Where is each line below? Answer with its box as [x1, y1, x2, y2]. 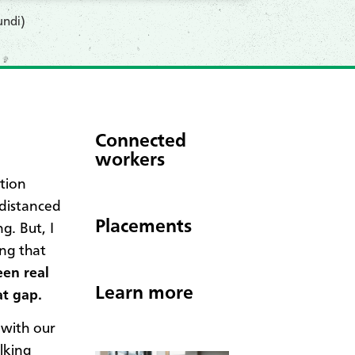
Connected [95, 132, 186, 151]
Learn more [95, 284, 193, 303]
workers [95, 151, 165, 170]
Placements [95, 217, 192, 237]
